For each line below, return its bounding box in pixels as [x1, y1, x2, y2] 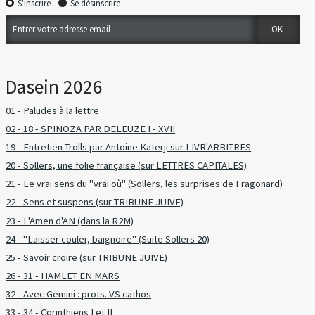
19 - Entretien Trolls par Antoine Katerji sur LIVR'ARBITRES [6, 140, 252, 153]
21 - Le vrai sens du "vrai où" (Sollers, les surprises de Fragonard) [6, 177, 283, 191]
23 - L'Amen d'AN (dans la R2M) [6, 214, 134, 227]
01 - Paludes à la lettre [6, 103, 100, 117]
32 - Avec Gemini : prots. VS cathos [6, 288, 152, 301]
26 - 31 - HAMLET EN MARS [6, 269, 120, 282]
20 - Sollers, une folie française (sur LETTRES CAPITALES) [6, 159, 247, 172]
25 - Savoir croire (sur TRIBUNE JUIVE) [6, 250, 168, 264]
